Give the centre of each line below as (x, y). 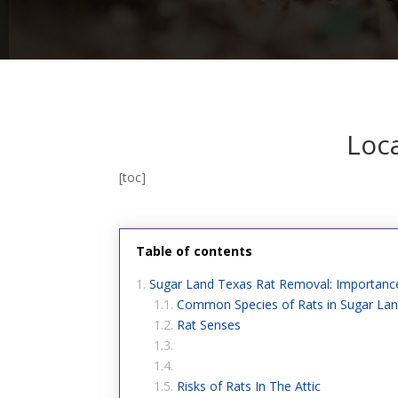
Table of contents (195, 251)
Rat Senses (209, 324)
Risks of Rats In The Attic (249, 386)
